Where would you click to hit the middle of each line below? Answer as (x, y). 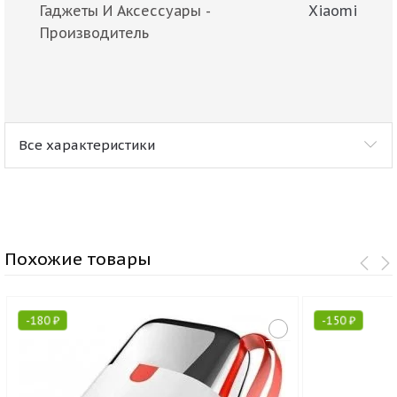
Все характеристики (87, 144)
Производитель (94, 32)
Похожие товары (78, 258)
